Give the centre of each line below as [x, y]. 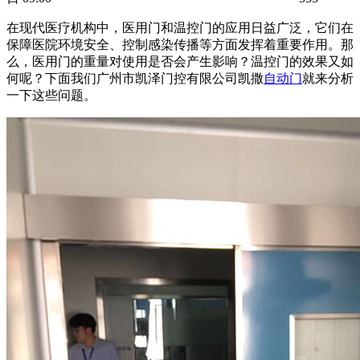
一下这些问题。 [51, 95]
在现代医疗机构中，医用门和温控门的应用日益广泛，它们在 [180, 27]
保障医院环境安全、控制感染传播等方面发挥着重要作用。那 [180, 44]
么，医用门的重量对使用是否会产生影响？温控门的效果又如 [180, 61]
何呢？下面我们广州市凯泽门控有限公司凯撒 [135, 78]
